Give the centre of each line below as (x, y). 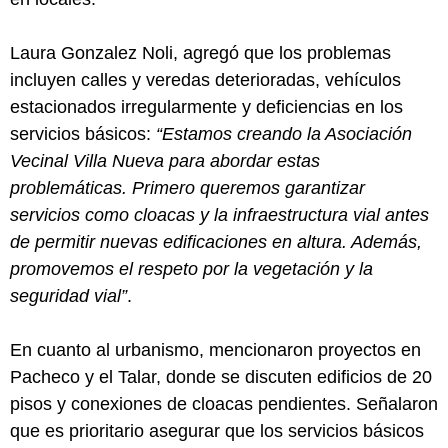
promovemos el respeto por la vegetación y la (191, 268)
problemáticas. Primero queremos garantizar (187, 187)
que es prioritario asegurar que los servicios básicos (217, 430)
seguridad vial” (68, 295)
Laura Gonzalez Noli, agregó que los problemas (200, 52)
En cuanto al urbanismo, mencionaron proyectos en (215, 349)
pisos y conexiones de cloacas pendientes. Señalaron (224, 403)
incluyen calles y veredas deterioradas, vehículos (205, 79)
